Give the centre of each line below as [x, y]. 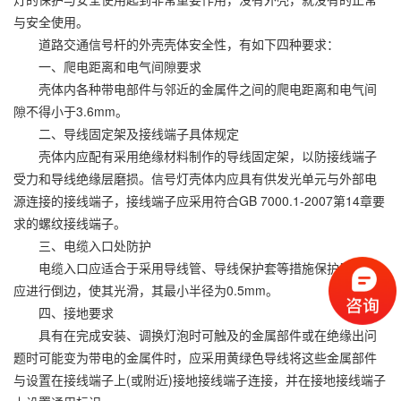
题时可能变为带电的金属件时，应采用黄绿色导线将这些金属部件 [195, 357]
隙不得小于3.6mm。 [71, 111]
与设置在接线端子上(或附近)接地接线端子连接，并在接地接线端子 [200, 380]
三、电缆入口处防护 [82, 245]
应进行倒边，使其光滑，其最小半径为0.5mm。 [146, 290]
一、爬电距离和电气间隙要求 [107, 66]
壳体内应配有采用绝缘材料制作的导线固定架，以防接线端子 [195, 156]
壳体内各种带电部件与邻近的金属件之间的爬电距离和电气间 [195, 89]
